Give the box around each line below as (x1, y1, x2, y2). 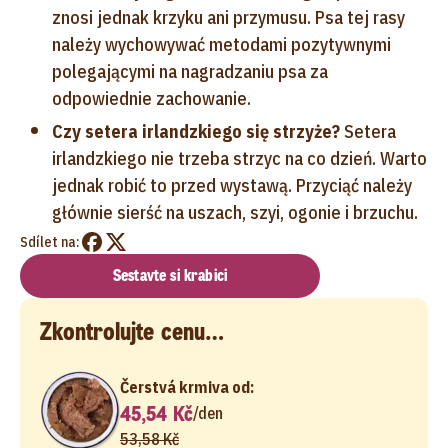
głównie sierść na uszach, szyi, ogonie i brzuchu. (52, 200, 418, 224)
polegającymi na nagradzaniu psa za (52, 59, 328, 83)
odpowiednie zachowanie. (52, 86, 251, 110)
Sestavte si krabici (112, 264, 227, 286)
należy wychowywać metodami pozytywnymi (52, 32, 391, 56)
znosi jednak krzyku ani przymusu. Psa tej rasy (52, 5, 405, 29)
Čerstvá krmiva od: (120, 376, 254, 397)
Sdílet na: (20, 232, 80, 251)
